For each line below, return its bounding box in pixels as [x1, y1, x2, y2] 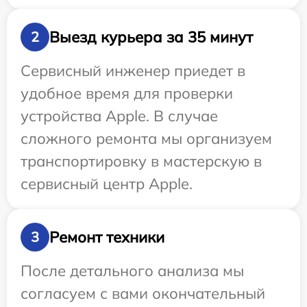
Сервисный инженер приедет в [21, 61, 245, 81]
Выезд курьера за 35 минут [49, 27, 253, 47]
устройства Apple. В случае [21, 106, 218, 126]
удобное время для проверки [21, 84, 233, 103]
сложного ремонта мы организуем [21, 129, 272, 149]
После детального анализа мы [21, 261, 244, 281]
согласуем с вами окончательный [21, 284, 265, 304]
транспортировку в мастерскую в [21, 151, 262, 171]
